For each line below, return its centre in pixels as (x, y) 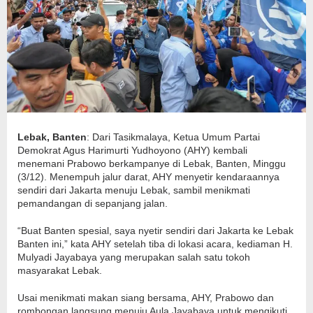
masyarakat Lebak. (60, 271)
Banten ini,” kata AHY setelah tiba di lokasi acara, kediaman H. (155, 244)
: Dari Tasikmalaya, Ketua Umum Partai (173, 137)
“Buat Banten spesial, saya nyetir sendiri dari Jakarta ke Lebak (155, 231)
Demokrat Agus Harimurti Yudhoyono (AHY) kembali (132, 151)
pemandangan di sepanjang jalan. (93, 204)
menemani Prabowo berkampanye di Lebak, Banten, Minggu (152, 164)
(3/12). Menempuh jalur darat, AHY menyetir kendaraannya (148, 177)
